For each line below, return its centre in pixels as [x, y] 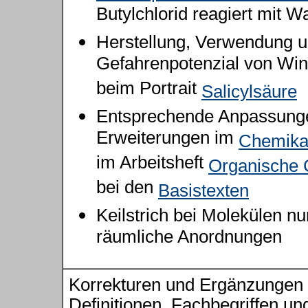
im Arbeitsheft [152, 165]
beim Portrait [149, 90]
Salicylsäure [249, 91]
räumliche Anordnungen [189, 239]
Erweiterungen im [167, 140]
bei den [127, 189]
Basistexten [203, 190]
